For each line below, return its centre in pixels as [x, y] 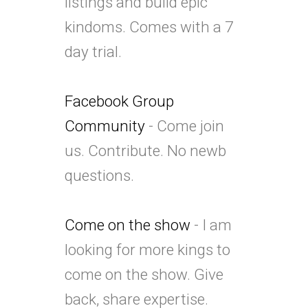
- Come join [185, 125]
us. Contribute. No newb [145, 150]
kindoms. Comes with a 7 [149, 26]
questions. [99, 175]
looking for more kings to [147, 249]
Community [105, 125]
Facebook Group [119, 101]
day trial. [93, 51]
